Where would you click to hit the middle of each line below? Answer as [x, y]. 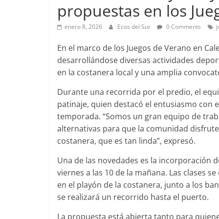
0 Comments [183, 27]
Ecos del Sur [135, 27]
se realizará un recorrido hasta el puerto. [133, 197]
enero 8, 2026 [83, 27]
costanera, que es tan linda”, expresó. [126, 141]
